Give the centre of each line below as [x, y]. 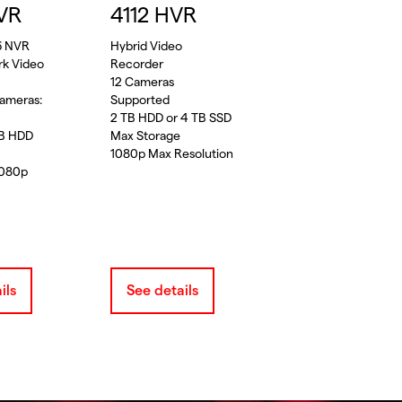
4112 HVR [153, 16]
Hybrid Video [146, 46]
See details [162, 290]
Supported [140, 100]
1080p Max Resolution [171, 154]
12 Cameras [142, 82]
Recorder [136, 64]
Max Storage [145, 136]
